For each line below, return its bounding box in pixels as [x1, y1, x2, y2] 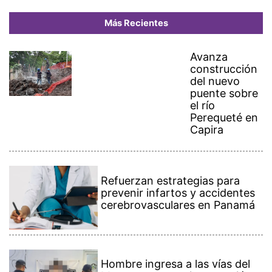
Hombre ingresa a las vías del [101, 257, 251, 271]
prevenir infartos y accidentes [101, 186, 256, 199]
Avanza [190, 50, 228, 64]
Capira [190, 123, 224, 137]
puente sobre [190, 87, 259, 100]
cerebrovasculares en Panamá [101, 198, 256, 211]
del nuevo [190, 75, 240, 88]
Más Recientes [104, 18, 168, 29]
